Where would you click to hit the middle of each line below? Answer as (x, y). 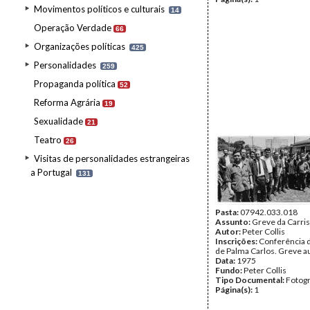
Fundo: (229, 270)
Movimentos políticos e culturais (99, 9)
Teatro (48, 140)
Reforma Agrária (67, 102)
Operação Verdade (73, 28)
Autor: (229, 231)
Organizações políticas (80, 46)
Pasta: (228, 212)
